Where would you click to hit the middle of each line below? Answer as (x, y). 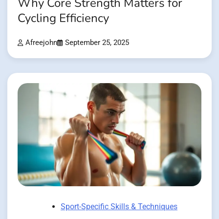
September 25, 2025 (97, 43)
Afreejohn (41, 43)
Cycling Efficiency (63, 18)
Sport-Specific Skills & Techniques (119, 207)
